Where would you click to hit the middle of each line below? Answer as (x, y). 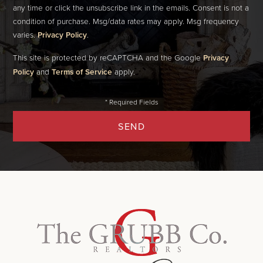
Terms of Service (82, 72)
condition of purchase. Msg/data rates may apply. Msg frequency (126, 21)
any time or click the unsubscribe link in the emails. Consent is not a (131, 8)
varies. (26, 35)
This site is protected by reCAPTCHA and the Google (108, 58)
